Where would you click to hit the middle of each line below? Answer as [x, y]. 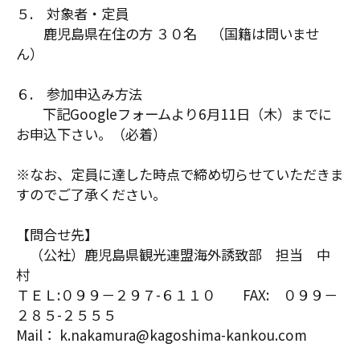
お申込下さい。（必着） [91, 134]
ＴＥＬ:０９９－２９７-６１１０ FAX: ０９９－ [177, 295]
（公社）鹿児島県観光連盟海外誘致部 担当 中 [173, 254]
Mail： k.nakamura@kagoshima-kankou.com [162, 335]
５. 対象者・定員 [72, 13]
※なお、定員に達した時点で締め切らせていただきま [180, 174]
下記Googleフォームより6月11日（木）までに [174, 114]
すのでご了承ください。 [91, 194]
